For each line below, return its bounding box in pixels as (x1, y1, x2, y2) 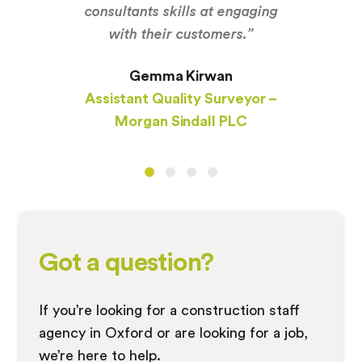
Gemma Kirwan (129, 65, 233, 86)
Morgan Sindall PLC (115, 111, 247, 131)
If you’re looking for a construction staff (39, 301, 300, 319)
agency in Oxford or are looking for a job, (39, 323, 308, 342)
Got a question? (39, 244, 213, 278)
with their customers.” (109, 23, 253, 43)
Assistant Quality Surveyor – (85, 88, 277, 108)
